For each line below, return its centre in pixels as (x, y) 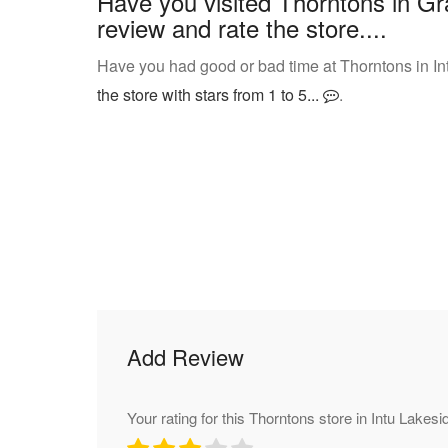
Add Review (185, 356)
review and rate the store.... (242, 27)
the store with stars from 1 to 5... (210, 94)
